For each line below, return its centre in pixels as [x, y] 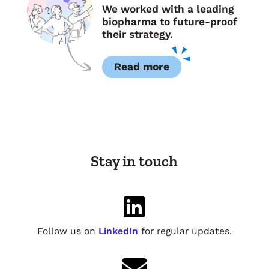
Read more [141, 66]
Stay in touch [134, 161]
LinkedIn [118, 231]
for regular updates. [185, 231]
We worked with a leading [168, 9]
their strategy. [137, 34]
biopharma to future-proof [169, 21]
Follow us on [68, 231]
